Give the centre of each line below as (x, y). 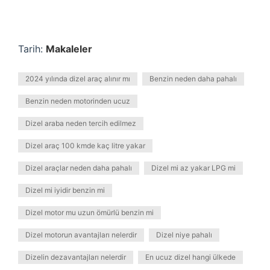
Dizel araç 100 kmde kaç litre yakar (85, 146)
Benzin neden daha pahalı (193, 79)
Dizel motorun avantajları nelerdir (81, 235)
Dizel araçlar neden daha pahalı (79, 168)
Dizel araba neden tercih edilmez (81, 123)
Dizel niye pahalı (184, 235)
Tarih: (32, 49)
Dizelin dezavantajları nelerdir (76, 257)
